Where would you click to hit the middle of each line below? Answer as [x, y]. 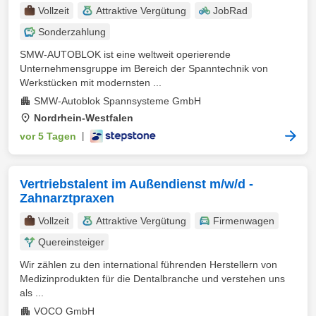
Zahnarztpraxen [67, 198]
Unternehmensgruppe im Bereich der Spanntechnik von [144, 68]
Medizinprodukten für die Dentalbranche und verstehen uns [152, 279]
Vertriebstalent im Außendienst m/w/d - [136, 184]
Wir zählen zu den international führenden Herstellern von [148, 265]
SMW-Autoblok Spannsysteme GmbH [117, 101]
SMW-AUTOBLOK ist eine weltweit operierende [125, 54]
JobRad [230, 11]
